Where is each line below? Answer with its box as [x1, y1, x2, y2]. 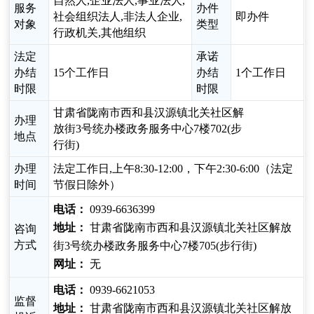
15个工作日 [53, 67, 110, 79]
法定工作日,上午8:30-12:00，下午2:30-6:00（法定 [53, 163, 294, 175]
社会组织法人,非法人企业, [53, 11, 183, 23]
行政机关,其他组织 [53, 27, 146, 39]
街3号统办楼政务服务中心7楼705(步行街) [53, 240, 257, 252]
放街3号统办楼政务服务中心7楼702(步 [53, 123, 243, 135]
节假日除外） [53, 179, 121, 191]
